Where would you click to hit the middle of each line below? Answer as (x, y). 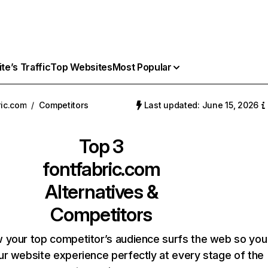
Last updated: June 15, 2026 (201, 105)
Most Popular (142, 67)
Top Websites (81, 67)
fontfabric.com (101, 169)
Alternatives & (101, 192)
